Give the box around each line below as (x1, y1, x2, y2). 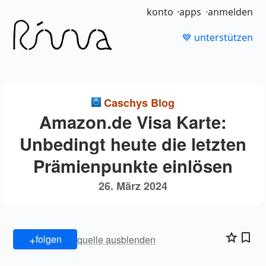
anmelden (207, 5, 253, 18)
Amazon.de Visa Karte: (39, 109, 227, 135)
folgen (35, 232, 62, 246)
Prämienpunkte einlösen (33, 153, 233, 179)
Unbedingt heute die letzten (20, 131, 246, 157)
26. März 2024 (99, 178, 167, 194)
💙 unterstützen (182, 31, 253, 45)
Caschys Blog (104, 95, 175, 111)
